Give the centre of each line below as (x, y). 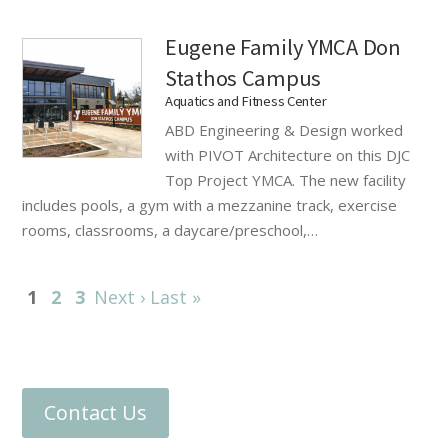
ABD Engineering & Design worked (283, 129)
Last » (176, 296)
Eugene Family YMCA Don (282, 46)
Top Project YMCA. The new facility (285, 179)
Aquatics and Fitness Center (245, 100)
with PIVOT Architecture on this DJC (287, 154)
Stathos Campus (242, 77)
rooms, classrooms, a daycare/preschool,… (170, 229)
